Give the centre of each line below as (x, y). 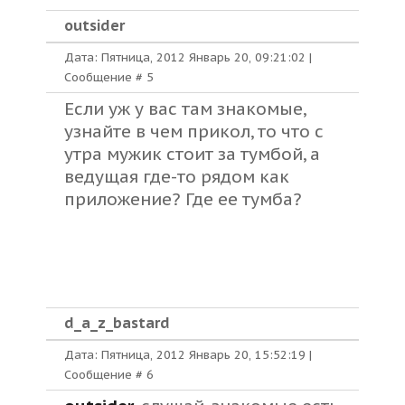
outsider (94, 25)
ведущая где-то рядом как (177, 176)
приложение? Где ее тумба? (183, 199)
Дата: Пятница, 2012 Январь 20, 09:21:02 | (188, 57)
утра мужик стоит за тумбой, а (192, 154)
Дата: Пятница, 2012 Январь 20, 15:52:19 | (188, 355)
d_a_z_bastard (117, 323)
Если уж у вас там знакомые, (185, 108)
